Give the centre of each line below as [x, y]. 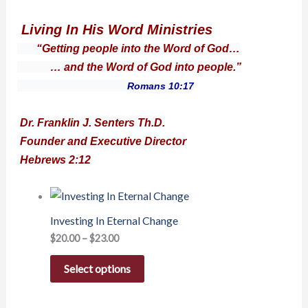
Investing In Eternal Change [114, 221]
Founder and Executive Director [101, 142]
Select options [97, 269]
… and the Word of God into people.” [129, 67]
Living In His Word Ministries [114, 30]
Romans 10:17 [105, 86]
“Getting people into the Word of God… [138, 49]
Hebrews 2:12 [54, 160]
